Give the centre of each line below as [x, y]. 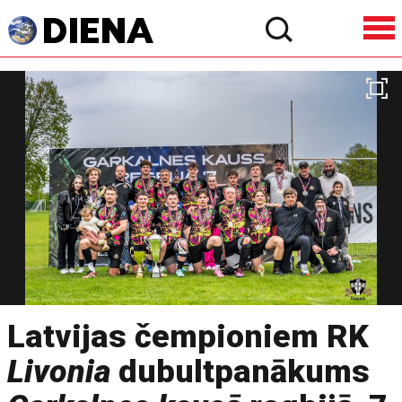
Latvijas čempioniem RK [188, 336]
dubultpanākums [240, 371]
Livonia [59, 371]
